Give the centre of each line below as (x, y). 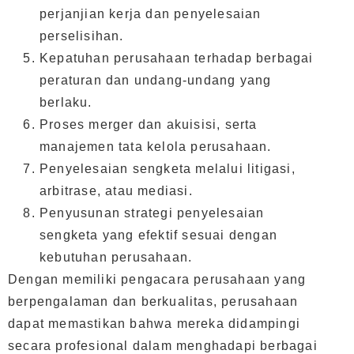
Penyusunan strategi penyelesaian (152, 213)
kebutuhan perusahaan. (116, 258)
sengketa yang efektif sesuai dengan (158, 235)
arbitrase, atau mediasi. (116, 191)
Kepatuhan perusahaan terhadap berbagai (177, 58)
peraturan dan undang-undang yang (156, 81)
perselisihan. (82, 36)
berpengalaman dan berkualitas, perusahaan (153, 302)
